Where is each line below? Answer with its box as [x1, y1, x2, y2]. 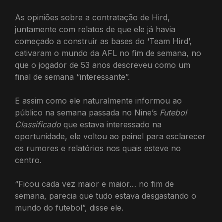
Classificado [15, 119, 61, 129]
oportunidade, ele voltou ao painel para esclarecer [15, 131, 206, 141]
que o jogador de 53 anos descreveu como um [15, 60, 190, 70]
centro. [15, 155, 42, 165]
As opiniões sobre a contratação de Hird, [15, 12, 170, 22]
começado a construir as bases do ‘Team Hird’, [15, 36, 192, 46]
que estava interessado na [61, 119, 162, 129]
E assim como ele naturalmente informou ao [15, 96, 182, 106]
